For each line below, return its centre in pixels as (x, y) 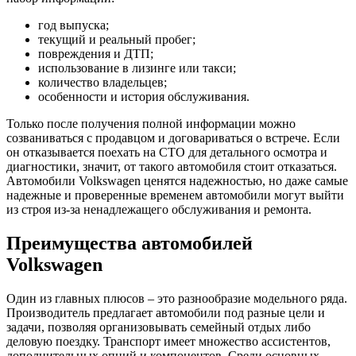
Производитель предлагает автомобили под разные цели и (166, 312)
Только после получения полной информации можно (151, 123)
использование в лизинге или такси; (137, 68)
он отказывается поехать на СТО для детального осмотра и (167, 152)
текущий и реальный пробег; (117, 39)
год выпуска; (74, 25)
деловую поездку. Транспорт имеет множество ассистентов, (168, 341)
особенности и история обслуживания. (144, 96)
